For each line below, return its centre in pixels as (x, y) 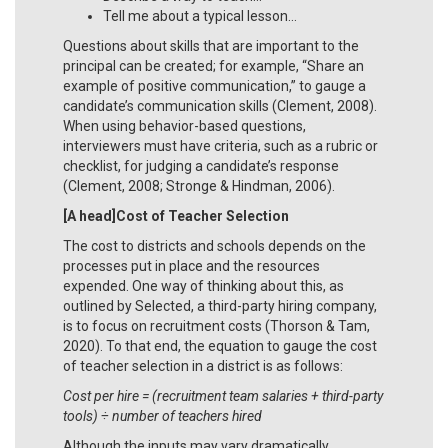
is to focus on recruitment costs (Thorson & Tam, (216, 325)
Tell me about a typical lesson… (200, 15)
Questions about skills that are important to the (211, 45)
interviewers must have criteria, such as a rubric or (220, 145)
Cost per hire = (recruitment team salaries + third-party (223, 395)
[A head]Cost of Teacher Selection (176, 215)
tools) (82, 415)
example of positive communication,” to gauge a (214, 85)
